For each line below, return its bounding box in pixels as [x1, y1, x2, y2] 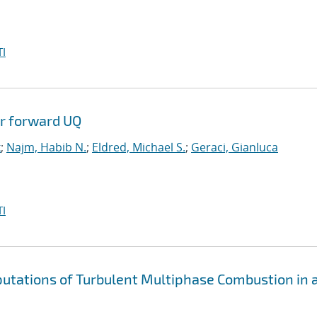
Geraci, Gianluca [191, 139, 278, 155]
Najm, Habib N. [6, 139, 86, 155]
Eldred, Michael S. [92, 139, 185, 155]
